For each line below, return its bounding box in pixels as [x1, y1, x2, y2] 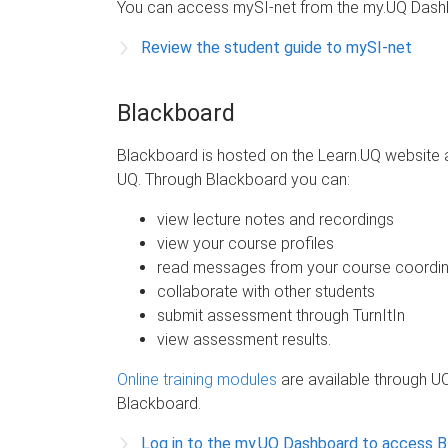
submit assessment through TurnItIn [157, 305, 405, 325]
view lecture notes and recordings [157, 209, 394, 229]
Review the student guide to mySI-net [141, 37, 412, 57]
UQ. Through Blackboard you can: [117, 169, 350, 189]
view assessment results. [157, 329, 331, 349]
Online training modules [117, 369, 277, 389]
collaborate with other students [157, 281, 375, 301]
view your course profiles [157, 233, 334, 253]
